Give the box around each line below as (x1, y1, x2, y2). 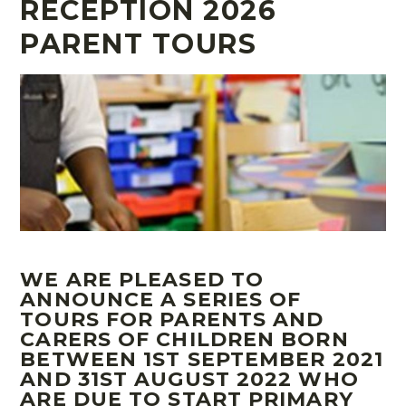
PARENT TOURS (20, 27, 257, 61)
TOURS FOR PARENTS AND (20, 307, 324, 333)
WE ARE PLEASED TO (20, 267, 265, 293)
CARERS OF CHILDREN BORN (20, 327, 349, 353)
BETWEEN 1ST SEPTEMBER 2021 (20, 347, 383, 372)
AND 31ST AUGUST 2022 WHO (20, 367, 359, 392)
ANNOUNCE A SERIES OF (20, 287, 302, 313)
